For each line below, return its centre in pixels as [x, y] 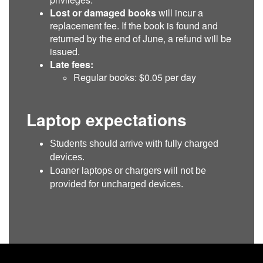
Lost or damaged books [103, 12]
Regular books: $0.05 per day [135, 77]
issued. [65, 51]
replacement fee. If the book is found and [134, 25]
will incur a [180, 12]
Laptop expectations [107, 119]
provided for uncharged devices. [117, 184]
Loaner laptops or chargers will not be [128, 170]
